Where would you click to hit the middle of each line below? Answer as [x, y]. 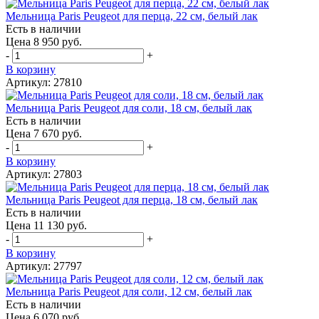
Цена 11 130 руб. [46, 225]
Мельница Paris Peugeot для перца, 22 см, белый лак [132, 16]
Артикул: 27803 [44, 174]
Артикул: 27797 [44, 266]
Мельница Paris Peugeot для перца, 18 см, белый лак [132, 199]
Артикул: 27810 [44, 82]
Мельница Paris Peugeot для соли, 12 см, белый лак [129, 291]
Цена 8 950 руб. [44, 41]
